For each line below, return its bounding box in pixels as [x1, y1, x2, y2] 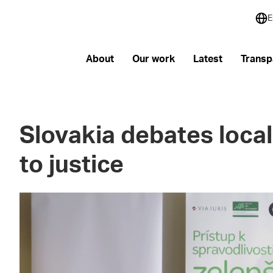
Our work [132, 54, 175, 64]
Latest [193, 54, 222, 64]
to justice [19, 154, 124, 177]
